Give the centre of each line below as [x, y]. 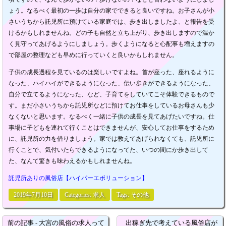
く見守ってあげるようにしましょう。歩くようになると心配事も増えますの [112, 44]
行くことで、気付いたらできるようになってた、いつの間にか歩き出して [109, 150]
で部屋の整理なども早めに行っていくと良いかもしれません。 [94, 55]
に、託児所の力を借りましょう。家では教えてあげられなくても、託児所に [112, 139]
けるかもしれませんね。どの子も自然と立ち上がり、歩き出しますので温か [112, 33]
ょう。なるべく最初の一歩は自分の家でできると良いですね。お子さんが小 [112, 11]
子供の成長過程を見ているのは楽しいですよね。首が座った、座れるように [112, 72]
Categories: [79, 195]
